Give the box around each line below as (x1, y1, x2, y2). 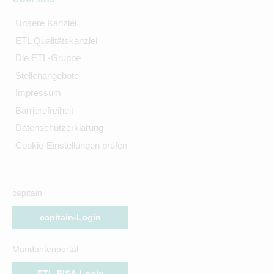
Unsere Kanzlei (15, 18, 76, 29)
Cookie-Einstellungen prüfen (15, 139, 127, 150)
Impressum (15, 87, 61, 98)
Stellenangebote (15, 70, 79, 81)
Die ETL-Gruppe (15, 53, 81, 64)
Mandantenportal (12, 243, 78, 254)
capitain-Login (40, 212, 101, 222)
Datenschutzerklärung (15, 122, 103, 133)
